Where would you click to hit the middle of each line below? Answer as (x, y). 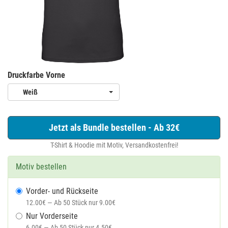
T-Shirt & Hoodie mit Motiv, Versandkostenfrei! (114, 145)
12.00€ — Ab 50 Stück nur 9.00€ (71, 203)
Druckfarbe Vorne (36, 75)
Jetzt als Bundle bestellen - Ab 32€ (114, 127)
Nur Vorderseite (52, 216)
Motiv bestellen (41, 167)
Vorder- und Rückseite (62, 191)
